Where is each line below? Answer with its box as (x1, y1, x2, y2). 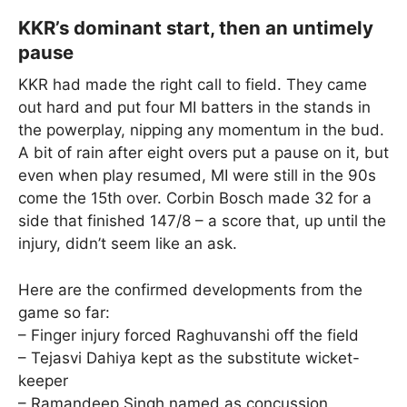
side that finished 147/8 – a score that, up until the (18, 212, 386, 231)
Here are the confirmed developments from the (18, 280, 362, 299)
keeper (18, 371, 68, 390)
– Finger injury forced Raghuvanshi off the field (18, 325, 359, 344)
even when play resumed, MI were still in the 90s (18, 166, 376, 185)
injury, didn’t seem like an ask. (18, 234, 237, 253)
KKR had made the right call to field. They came (18, 75, 367, 94)
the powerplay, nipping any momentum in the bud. (18, 121, 384, 140)
